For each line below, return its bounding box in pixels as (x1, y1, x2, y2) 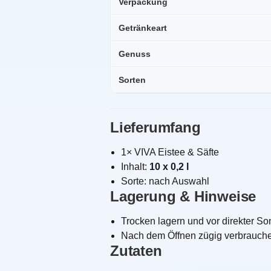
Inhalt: (121, 162, 149, 172)
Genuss (119, 49, 151, 59)
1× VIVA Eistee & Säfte (121, 147, 219, 158)
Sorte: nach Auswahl (121, 176, 209, 187)
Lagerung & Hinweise (110, 188, 256, 205)
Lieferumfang (110, 119, 201, 136)
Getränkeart (119, 23, 167, 33)
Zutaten (110, 243, 162, 260)
